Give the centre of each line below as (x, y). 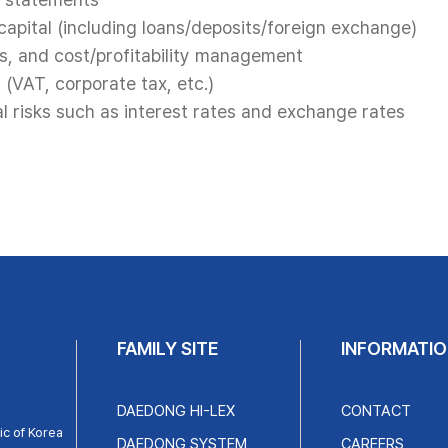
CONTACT (375, 410)
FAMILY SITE (167, 348)
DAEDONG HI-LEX (175, 410)
